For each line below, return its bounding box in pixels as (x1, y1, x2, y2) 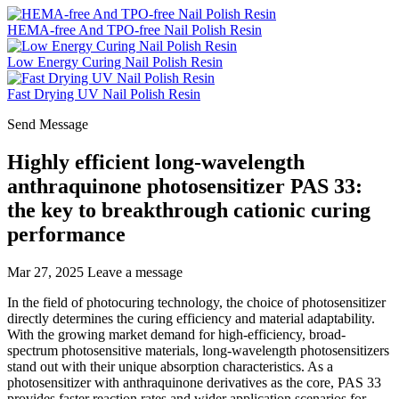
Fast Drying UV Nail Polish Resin (7, 86, 200, 102)
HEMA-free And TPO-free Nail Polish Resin (7, 22, 262, 37)
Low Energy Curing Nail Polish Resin (7, 54, 223, 69)
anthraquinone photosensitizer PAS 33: (7, 174, 362, 198)
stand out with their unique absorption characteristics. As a (7, 358, 333, 374)
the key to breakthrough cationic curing (7, 198, 370, 222)
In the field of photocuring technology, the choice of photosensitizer (7, 294, 386, 310)
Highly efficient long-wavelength (7, 150, 305, 174)
